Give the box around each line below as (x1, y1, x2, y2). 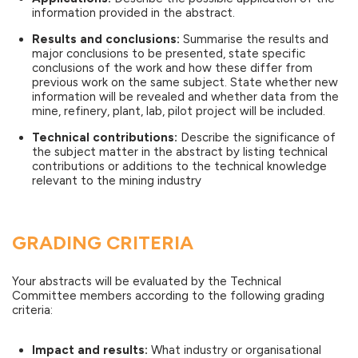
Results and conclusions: (32, 32, 180, 47)
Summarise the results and (180, 32, 328, 47)
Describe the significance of (177, 130, 336, 145)
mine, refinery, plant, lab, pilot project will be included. (32, 104, 325, 119)
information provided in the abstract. (32, 6, 235, 21)
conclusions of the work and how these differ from (32, 61, 312, 76)
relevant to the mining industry (32, 173, 201, 189)
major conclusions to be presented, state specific (32, 46, 305, 62)
